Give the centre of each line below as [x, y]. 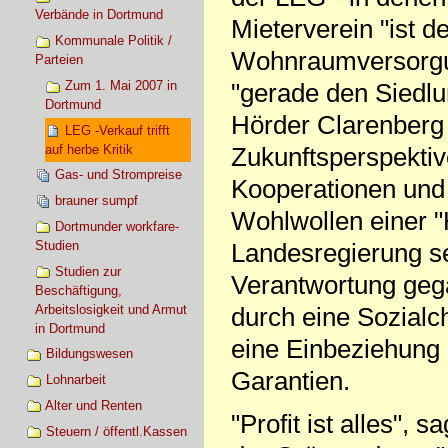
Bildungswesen [89, 354]
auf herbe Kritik [88, 149]
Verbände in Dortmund [99, 15]
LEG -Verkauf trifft [117, 130]
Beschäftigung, [79, 290]
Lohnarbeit [75, 380]
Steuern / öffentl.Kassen [116, 431]
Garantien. [290, 381]
